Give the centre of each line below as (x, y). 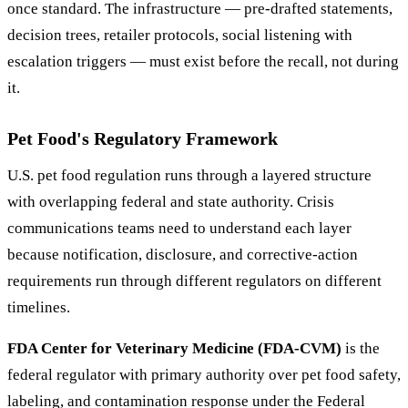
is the (361, 348)
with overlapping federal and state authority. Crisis (171, 201)
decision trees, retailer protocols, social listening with (180, 35)
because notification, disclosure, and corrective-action (183, 254)
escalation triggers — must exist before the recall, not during (203, 61)
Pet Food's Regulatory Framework (143, 138)
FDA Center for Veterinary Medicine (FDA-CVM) (174, 348)
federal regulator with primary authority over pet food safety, (204, 374)
